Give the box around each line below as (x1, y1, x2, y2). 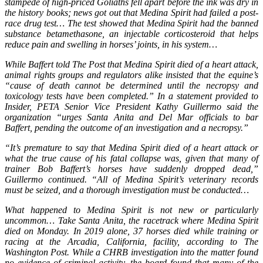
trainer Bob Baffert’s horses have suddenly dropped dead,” (5, 163, 258, 174)
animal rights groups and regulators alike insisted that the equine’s (5, 69, 258, 80)
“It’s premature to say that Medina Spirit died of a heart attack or (5, 142, 258, 153)
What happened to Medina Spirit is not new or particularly (5, 204, 258, 215)
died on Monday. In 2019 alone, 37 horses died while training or (5, 225, 258, 236)
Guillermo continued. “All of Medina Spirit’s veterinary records (5, 174, 258, 184)
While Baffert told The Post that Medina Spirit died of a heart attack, (5, 59, 258, 69)
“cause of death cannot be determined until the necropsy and (5, 80, 258, 90)
